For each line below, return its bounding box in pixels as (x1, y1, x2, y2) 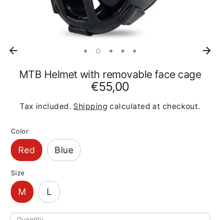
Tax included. (20, 102, 74, 111)
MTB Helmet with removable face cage (19, 68, 201, 81)
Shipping (73, 102, 108, 111)
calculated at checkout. (108, 102, 200, 111)
